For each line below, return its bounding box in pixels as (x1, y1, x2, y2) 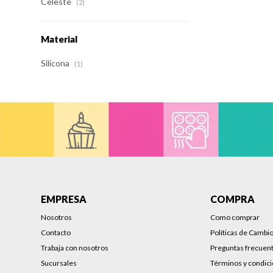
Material (41, 34, 78, 44)
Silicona (41, 58, 72, 68)
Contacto (41, 228, 71, 237)
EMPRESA (41, 193, 87, 205)
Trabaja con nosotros (41, 243, 109, 252)
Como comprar (210, 213, 260, 222)
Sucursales (41, 258, 77, 268)
